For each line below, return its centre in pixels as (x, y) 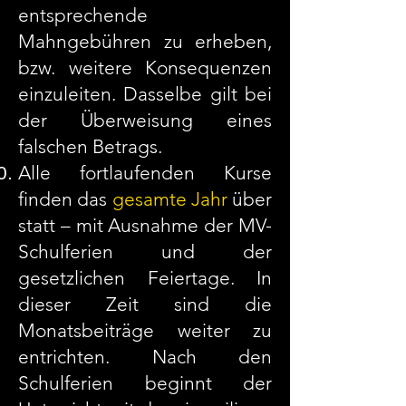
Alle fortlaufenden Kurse (145, 173)
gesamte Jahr (169, 199)
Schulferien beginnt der (145, 383)
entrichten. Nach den (145, 357)
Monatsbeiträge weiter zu (145, 330)
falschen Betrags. (90, 146)
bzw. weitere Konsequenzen (145, 68)
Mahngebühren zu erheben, (145, 41)
